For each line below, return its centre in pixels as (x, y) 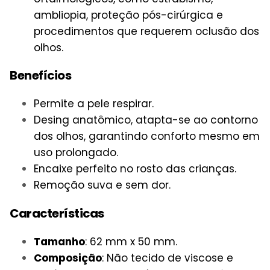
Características (57, 214)
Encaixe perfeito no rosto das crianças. (135, 169)
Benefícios (40, 76)
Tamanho (59, 242)
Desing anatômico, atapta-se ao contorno (146, 120)
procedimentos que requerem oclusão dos (146, 31)
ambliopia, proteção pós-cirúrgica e (128, 15)
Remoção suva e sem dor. (102, 185)
